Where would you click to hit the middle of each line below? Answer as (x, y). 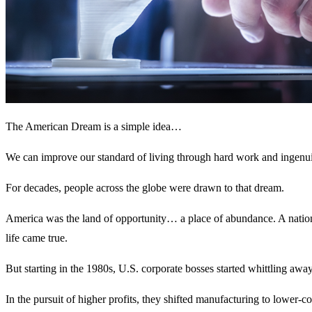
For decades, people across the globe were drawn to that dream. (145, 187)
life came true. (37, 237)
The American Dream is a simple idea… (94, 126)
